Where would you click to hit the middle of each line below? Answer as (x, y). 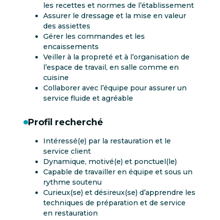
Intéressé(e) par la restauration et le (107, 141)
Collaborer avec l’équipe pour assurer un (115, 88)
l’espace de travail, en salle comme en (111, 68)
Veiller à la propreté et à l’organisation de (116, 57)
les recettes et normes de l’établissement (119, 6)
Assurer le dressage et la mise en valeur (115, 16)
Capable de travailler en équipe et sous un (118, 172)
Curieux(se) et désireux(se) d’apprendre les (119, 192)
